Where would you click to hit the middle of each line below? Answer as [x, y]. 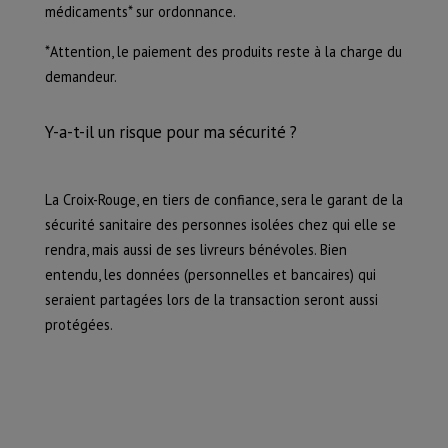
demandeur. [80, 76]
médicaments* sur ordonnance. [140, 12]
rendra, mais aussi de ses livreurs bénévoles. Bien [195, 250]
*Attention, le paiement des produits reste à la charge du [223, 51]
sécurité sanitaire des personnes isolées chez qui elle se [220, 225]
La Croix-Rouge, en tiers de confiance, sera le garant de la [223, 200]
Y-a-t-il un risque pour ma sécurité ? [170, 132]
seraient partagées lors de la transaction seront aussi [211, 300]
